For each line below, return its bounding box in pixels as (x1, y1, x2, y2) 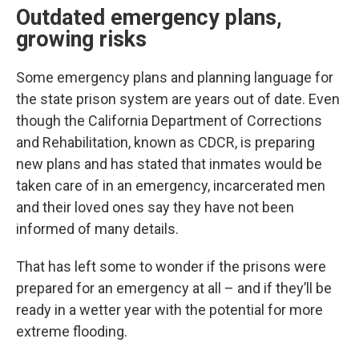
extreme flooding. (16, 323, 127, 341)
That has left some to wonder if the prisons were (16, 258, 326, 276)
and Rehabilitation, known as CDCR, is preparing (16, 134, 315, 151)
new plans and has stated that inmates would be (16, 155, 322, 173)
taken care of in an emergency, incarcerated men (16, 177, 325, 195)
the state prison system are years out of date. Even (16, 91, 340, 108)
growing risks (16, 26, 147, 53)
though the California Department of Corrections (16, 112, 322, 130)
